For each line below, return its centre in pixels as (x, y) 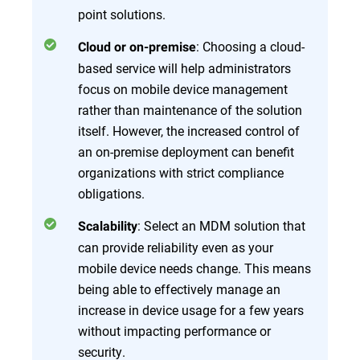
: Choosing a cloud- (250, 46)
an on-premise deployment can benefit (186, 151)
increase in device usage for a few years (191, 310)
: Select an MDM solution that (221, 225)
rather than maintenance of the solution (190, 110)
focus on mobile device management (183, 89)
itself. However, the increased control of (189, 131)
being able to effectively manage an (179, 289)
